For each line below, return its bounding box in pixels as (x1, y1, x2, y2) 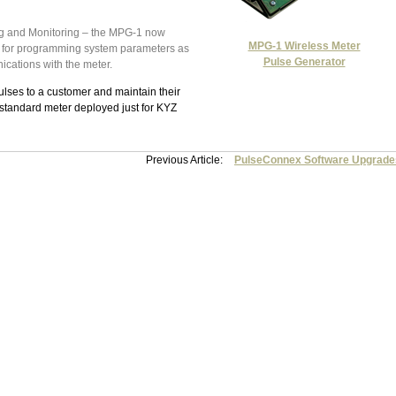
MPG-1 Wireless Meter (247, 39, 361, 52)
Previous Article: (146, 153, 225, 166)
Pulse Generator (263, 55, 346, 68)
